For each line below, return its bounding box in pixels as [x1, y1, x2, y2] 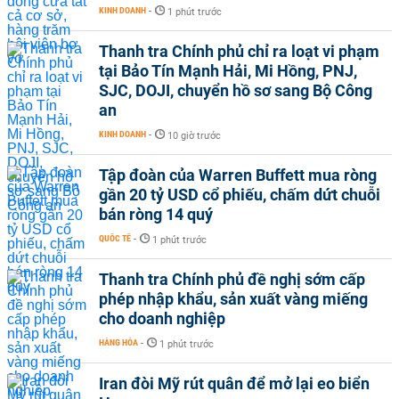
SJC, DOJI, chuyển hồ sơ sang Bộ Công [99, 80, 372, 100]
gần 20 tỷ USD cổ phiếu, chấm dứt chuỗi [99, 184, 380, 204]
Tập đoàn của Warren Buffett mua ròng [99, 165, 377, 184]
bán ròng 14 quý [99, 204, 213, 224]
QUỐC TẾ [99, 232, 131, 243]
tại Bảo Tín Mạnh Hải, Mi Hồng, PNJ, [99, 61, 357, 80]
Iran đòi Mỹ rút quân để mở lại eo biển [99, 373, 370, 393]
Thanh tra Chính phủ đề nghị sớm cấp [99, 269, 365, 289]
